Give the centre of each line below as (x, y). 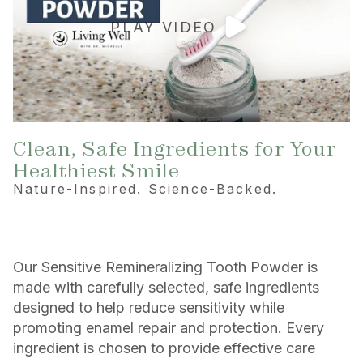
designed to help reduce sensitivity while (149, 308)
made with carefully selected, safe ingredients (166, 288)
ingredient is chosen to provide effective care (164, 348)
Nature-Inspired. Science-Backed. (145, 189)
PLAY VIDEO (164, 27)
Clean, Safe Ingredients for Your (175, 149)
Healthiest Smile (96, 171)
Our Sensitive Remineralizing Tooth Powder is (165, 267)
